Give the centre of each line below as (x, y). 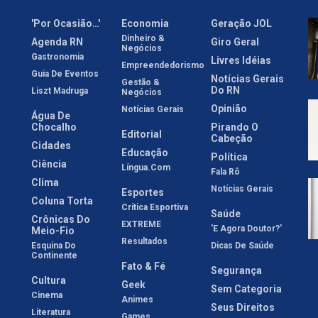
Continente (54, 256)
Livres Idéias (241, 61)
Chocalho (54, 127)
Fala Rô (226, 172)
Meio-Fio (53, 231)
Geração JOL (242, 24)
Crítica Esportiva (154, 208)
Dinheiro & (143, 39)
